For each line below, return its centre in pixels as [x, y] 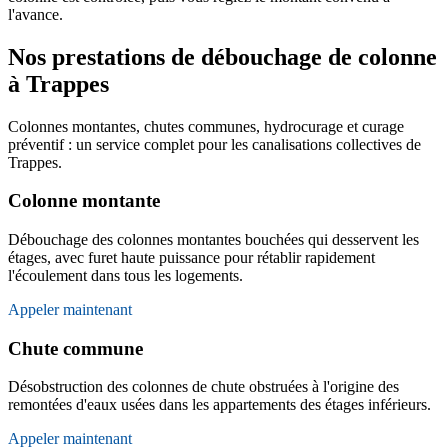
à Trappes [58, 83]
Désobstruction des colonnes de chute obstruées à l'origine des [203, 387]
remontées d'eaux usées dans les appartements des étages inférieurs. [219, 405]
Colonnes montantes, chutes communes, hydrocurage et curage [206, 126]
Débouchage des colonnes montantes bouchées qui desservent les [213, 239]
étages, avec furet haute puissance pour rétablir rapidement [191, 257]
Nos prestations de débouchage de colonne [222, 56]
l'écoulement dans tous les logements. [125, 275]
